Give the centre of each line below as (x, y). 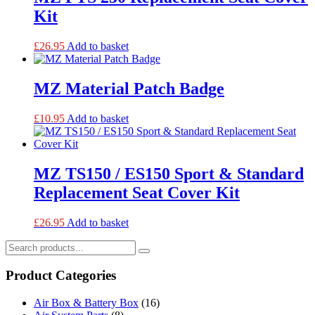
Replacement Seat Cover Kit (137, 192)
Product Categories (61, 276)
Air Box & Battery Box (86, 303)
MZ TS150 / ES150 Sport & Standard (169, 173)
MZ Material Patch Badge (129, 89)
